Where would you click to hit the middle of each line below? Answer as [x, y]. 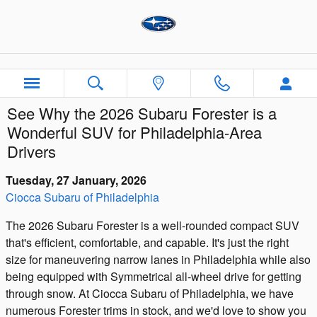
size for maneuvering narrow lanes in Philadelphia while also [158, 259]
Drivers [31, 151]
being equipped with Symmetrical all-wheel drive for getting [154, 276]
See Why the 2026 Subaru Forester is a [142, 113]
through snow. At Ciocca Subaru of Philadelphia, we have [150, 293]
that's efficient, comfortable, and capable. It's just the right [147, 242]
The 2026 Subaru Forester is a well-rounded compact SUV [152, 225]
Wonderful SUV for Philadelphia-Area [134, 132]
